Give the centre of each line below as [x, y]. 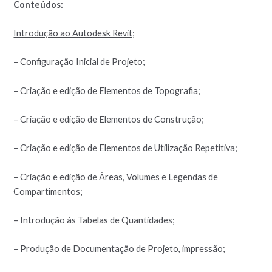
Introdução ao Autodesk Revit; [74, 33]
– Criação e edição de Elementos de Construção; [109, 119]
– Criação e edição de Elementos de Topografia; [107, 90]
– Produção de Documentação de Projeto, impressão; [120, 249]
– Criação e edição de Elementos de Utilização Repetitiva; [126, 148]
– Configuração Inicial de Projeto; [80, 62]
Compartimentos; [48, 191]
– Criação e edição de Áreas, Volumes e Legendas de [116, 177]
